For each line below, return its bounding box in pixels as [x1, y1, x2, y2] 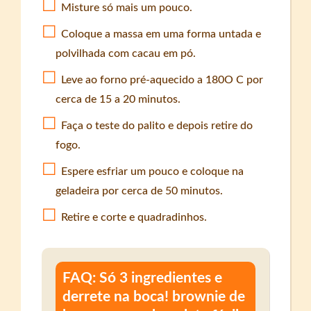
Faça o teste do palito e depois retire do [61, 119, 253, 131]
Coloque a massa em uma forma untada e [61, 28, 262, 40]
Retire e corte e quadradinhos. [61, 211, 208, 223]
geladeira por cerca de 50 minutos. [56, 185, 224, 196]
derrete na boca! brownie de [62, 289, 246, 304]
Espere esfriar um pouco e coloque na [61, 165, 244, 177]
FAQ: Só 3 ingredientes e [62, 270, 223, 285]
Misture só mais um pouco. [61, 1, 193, 13]
